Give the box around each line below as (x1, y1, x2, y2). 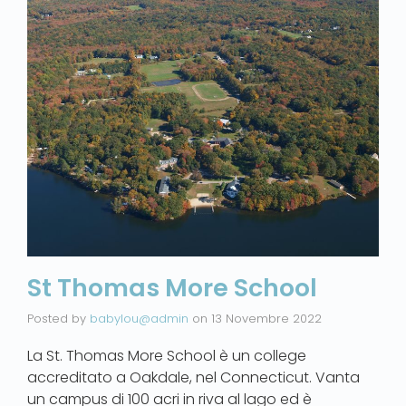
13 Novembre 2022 (211, 309, 322, 327)
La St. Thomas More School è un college (27, 344, 306, 366)
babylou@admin (90, 309, 188, 327)
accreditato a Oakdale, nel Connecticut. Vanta (27, 366, 360, 388)
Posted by (27, 309, 90, 327)
